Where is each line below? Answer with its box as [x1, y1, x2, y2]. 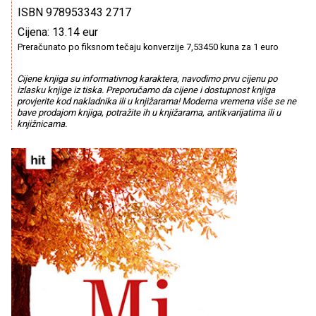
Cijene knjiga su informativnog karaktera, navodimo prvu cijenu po [16, 73, 277, 85]
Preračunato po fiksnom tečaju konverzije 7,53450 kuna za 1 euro [18, 42, 279, 52]
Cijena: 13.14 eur [18, 25, 98, 39]
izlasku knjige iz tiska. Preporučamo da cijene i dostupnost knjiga [16, 85, 275, 96]
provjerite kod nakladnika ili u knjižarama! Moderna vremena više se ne [16, 96, 296, 107]
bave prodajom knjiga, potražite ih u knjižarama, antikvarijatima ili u [16, 107, 281, 119]
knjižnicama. [16, 119, 67, 130]
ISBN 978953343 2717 [18, 6, 131, 19]
